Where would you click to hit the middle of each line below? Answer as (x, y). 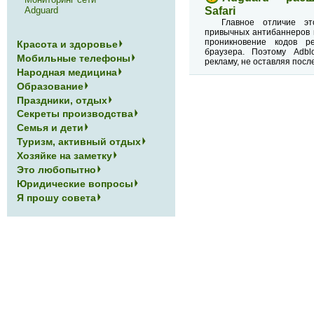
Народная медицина (67, 72)
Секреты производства (75, 114)
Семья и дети (50, 128)
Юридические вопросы (75, 183)
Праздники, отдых (62, 100)
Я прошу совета (57, 197)
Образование (50, 86)
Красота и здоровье (68, 44)
